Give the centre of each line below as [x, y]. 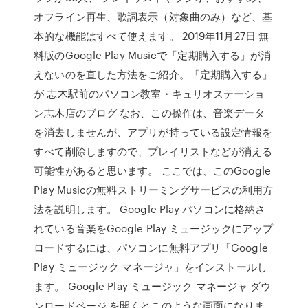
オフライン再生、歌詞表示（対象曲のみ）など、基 [153, 16]
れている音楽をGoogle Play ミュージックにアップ [154, 228]
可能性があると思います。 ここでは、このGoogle [152, 170]
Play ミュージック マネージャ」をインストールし [151, 267]
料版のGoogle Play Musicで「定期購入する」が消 [153, 55]
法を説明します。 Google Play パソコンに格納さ [150, 209]
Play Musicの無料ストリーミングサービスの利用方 [154, 190]
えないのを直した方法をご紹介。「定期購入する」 [153, 74]
